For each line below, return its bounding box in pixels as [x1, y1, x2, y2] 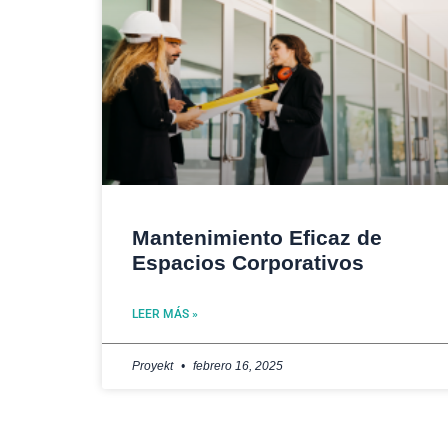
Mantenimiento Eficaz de [132, 225, 382, 249]
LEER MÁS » [132, 306, 198, 321]
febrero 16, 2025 [190, 358, 283, 373]
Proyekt [132, 358, 176, 373]
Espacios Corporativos [132, 250, 364, 274]
